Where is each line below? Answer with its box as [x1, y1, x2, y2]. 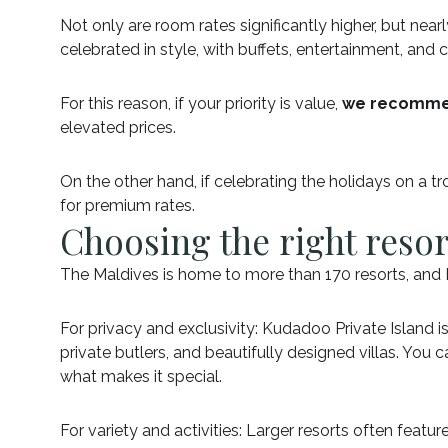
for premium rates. [60, 195, 195, 215]
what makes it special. [60, 366, 222, 386]
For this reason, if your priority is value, [60, 93, 342, 113]
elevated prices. [60, 117, 176, 137]
